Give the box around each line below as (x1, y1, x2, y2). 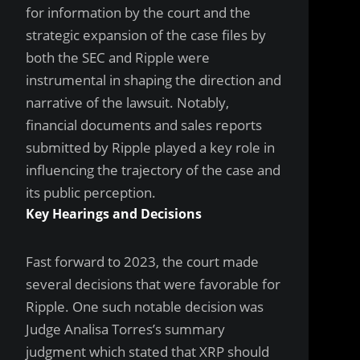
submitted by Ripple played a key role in (26, 138, 275, 157)
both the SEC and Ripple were (26, 48, 210, 67)
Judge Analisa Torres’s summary (26, 320, 225, 338)
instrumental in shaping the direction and (26, 71, 281, 89)
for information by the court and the (26, 3, 251, 22)
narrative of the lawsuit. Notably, (26, 93, 229, 112)
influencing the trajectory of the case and (26, 161, 280, 179)
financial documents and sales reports (26, 116, 262, 134)
